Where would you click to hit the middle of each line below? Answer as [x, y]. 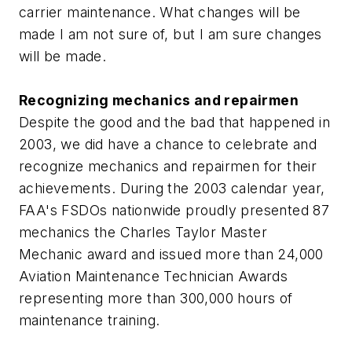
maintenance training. [90, 321]
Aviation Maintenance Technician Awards [154, 277]
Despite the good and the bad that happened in [174, 123]
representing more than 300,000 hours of [156, 299]
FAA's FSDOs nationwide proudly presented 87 [174, 211]
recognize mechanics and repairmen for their [168, 167]
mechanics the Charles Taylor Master [143, 233]
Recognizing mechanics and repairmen [159, 101]
